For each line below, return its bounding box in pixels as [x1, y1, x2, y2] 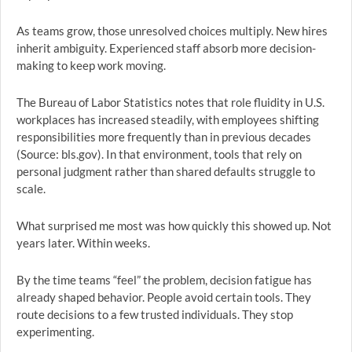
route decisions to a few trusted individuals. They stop [16, 307, 293, 321]
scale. [16, 181, 46, 196]
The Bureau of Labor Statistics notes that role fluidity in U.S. [16, 95, 324, 109]
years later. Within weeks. [16, 236, 150, 250]
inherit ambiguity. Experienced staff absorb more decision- [16, 41, 316, 55]
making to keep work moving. [16, 58, 166, 72]
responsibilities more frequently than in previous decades [16, 130, 311, 144]
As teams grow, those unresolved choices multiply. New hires [16, 24, 328, 38]
